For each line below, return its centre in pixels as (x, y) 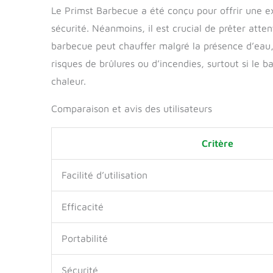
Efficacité (83, 206)
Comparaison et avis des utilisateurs (132, 108)
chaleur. (69, 81)
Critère (217, 143)
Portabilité (85, 238)
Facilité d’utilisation (105, 175)
